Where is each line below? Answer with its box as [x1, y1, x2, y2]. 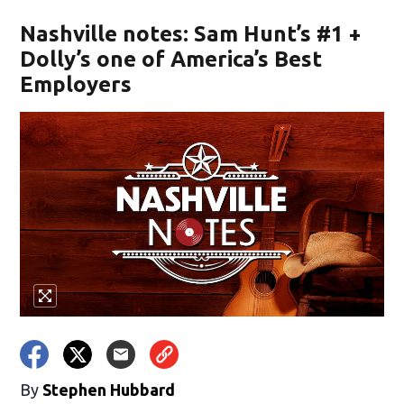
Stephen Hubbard [42, 380, 176, 399]
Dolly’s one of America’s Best [20, 47, 323, 71]
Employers [20, 72, 133, 96]
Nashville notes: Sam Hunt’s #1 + [20, 22, 362, 46]
